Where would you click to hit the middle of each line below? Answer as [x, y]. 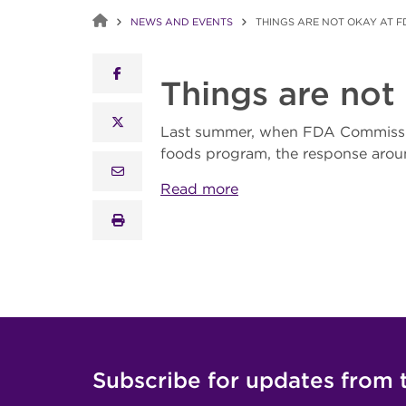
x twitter [145, 121]
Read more [199, 188]
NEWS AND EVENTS [182, 22]
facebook [144, 72]
